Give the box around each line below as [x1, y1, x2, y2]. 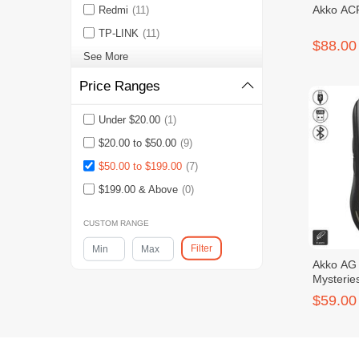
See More [83, 50, 128, 63]
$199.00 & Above [98, 184, 178, 196]
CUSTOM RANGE [83, 219, 149, 228]
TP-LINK [98, 27, 139, 39]
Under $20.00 [98, 114, 160, 126]
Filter [190, 242, 212, 254]
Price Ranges [79, 79, 160, 94]
